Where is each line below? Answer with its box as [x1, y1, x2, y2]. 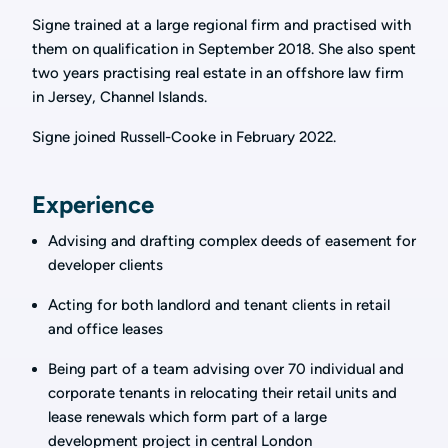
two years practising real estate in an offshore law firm [32, 64, 404, 82]
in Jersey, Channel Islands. [32, 88, 211, 106]
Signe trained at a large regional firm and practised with [32, 16, 411, 34]
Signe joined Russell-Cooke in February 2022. [32, 128, 336, 146]
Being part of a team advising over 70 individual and [48, 360, 404, 378]
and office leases [48, 320, 163, 338]
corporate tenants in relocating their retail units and [48, 384, 397, 402]
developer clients [48, 256, 163, 274]
